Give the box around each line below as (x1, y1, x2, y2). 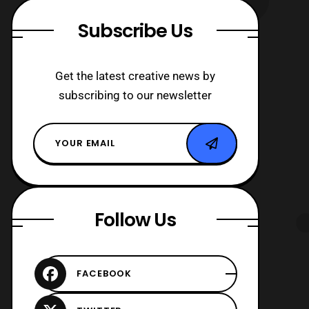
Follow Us (94, 206, 176, 232)
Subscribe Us (78, 17, 192, 43)
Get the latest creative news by (55, 68, 215, 83)
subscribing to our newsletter (59, 88, 212, 102)
